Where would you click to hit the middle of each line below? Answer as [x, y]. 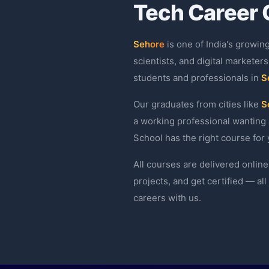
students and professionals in [197, 77]
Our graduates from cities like [197, 104]
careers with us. [167, 198]
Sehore [149, 44]
